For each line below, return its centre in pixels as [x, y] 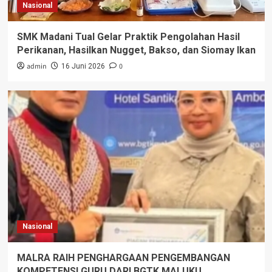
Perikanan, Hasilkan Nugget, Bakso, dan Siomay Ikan [136, 50]
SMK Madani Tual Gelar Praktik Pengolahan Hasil [128, 37]
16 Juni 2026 [83, 66]
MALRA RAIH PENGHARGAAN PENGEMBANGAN [123, 258]
